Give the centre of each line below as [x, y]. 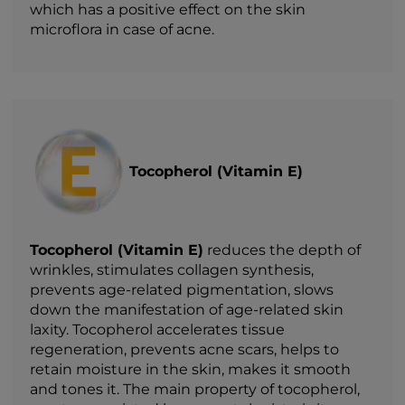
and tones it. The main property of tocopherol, [195, 389]
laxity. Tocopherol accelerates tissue [158, 329]
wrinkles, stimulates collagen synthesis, [172, 269]
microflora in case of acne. [122, 29]
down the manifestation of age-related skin [187, 309]
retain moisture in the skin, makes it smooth [191, 369]
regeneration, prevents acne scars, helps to [185, 349]
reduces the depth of [283, 250]
